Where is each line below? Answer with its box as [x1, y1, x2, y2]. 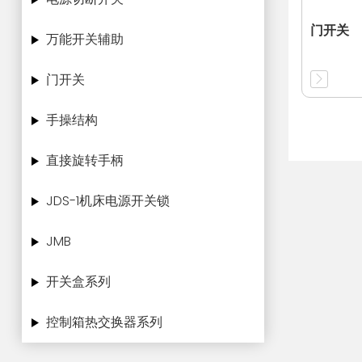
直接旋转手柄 [46, 151, 124, 170]
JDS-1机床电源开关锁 [46, 192, 170, 210]
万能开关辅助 [46, 30, 124, 48]
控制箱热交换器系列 [46, 313, 162, 331]
